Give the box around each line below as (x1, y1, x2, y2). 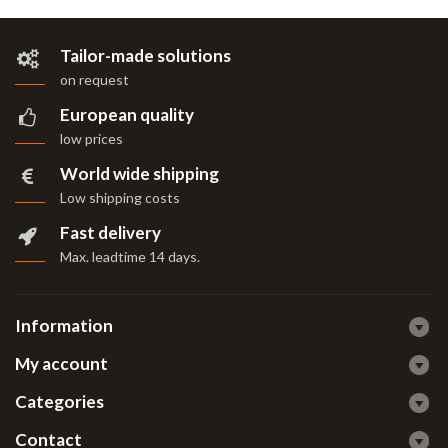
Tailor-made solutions (60, 45, 231, 66)
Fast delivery (60, 222, 161, 243)
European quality (60, 104, 194, 125)
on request (60, 71, 129, 88)
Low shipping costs (60, 189, 180, 206)
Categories (15, 391, 104, 412)
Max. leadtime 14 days (60, 248, 197, 265)
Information (15, 315, 113, 336)
